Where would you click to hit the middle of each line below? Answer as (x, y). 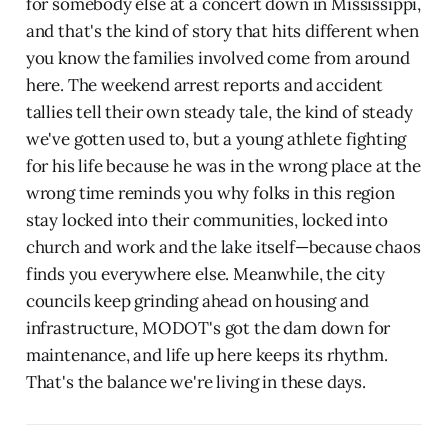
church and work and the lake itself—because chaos (223, 246)
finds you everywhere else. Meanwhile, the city (205, 273)
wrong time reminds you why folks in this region (210, 192)
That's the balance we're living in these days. (195, 381)
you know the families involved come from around (217, 57)
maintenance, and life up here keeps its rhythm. (206, 354)
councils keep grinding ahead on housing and (197, 300)
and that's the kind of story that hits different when (222, 30)
